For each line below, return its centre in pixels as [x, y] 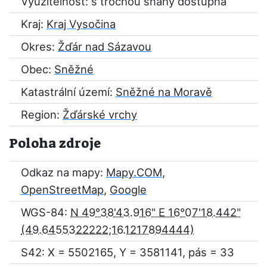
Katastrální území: [68, 92]
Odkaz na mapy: [63, 172]
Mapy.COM [134, 172]
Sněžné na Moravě [164, 92]
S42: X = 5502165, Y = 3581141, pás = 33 [128, 252]
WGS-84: [46, 212]
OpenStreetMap [62, 190]
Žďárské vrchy [100, 114]
